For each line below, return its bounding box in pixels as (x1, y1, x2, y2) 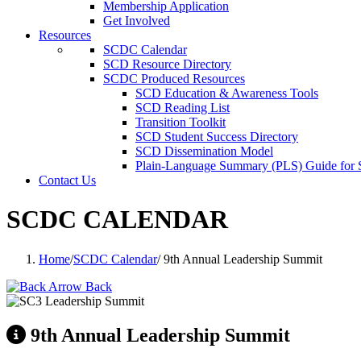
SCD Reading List (135, 101, 230, 114)
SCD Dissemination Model (135, 144, 273, 158)
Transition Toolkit (135, 115, 226, 129)
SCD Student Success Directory (135, 130, 298, 143)
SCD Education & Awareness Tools (135, 86, 318, 100)
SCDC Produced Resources (103, 72, 245, 85)
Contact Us (39, 173, 96, 187)
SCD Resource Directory (103, 57, 231, 71)
